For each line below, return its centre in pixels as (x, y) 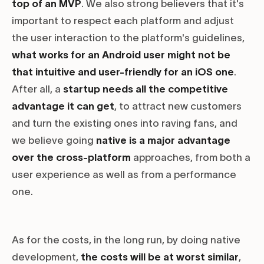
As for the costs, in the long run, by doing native (126, 240)
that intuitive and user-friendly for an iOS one (123, 72)
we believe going (54, 141)
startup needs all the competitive (146, 89)
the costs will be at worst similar (160, 257)
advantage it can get (63, 106)
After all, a (37, 89)
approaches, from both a (191, 158)
